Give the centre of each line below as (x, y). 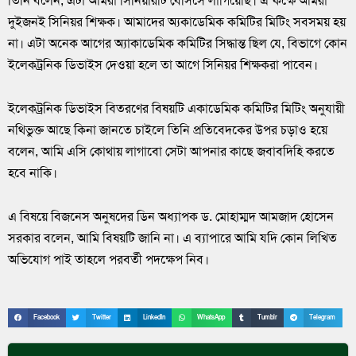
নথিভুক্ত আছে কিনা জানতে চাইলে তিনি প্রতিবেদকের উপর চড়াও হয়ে (168, 130)
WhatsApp (211, 317)
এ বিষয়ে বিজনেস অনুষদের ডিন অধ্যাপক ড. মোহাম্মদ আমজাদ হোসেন (171, 216)
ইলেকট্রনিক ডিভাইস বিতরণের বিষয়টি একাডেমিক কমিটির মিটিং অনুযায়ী (176, 108)
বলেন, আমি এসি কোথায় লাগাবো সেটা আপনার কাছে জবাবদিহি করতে (171, 151)
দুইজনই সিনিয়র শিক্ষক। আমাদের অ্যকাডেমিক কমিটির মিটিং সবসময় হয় (177, 21)
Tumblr (267, 317)
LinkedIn (155, 317)
